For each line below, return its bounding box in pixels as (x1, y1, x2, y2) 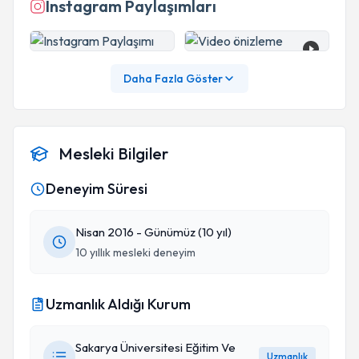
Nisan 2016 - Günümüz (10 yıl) (75, 224, 232, 240)
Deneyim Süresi (46, 179, 147, 198)
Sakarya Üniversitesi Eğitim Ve (75, 340, 236, 355)
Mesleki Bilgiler (58, 143, 168, 163)
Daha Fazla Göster (123, 71, 223, 86)
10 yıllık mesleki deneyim (75, 245, 196, 260)
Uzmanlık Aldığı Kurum (46, 295, 191, 313)
